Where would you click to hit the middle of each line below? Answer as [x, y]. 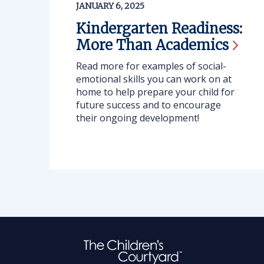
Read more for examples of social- [151, 66]
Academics [192, 45]
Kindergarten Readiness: [159, 29]
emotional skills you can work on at [154, 79]
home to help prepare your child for [155, 92]
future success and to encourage [148, 105]
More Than [116, 45]
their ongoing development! [138, 118]
